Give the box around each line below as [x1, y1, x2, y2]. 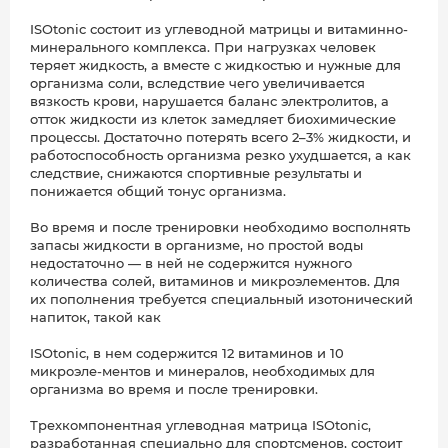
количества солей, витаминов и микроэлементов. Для [30, 273, 400, 290]
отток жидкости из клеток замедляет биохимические [30, 111, 396, 128]
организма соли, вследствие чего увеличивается [30, 75, 365, 92]
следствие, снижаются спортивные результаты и [30, 165, 362, 182]
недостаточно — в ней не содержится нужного [30, 255, 352, 272]
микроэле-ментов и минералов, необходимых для [30, 363, 375, 380]
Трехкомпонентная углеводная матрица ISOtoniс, [30, 417, 371, 434]
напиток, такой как [30, 309, 161, 326]
